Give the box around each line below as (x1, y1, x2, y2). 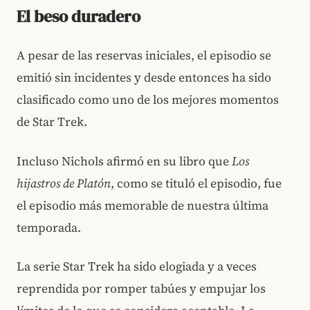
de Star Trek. (17, 113, 87, 130)
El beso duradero (17, 4, 140, 28)
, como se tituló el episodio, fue (111, 174, 282, 192)
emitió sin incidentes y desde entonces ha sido (17, 69, 271, 86)
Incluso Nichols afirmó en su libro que (17, 152, 232, 170)
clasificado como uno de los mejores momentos (17, 91, 279, 108)
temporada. (17, 219, 81, 236)
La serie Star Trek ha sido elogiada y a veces (17, 258, 257, 275)
